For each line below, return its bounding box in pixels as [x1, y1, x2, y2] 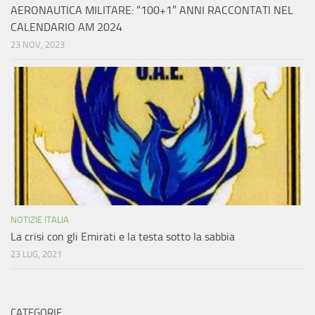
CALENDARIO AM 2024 [11, 20, 122, 34]
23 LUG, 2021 [11, 249, 62, 260]
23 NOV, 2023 [11, 39, 65, 51]
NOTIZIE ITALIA [11, 214, 69, 226]
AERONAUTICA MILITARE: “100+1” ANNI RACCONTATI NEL [11, 4, 293, 18]
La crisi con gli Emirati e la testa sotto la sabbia [11, 230, 235, 244]
